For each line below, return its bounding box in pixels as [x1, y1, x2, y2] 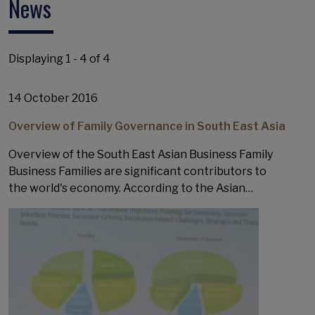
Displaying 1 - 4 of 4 [8, 52, 110, 65]
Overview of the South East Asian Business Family [8, 148, 277, 161]
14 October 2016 [8, 91, 98, 105]
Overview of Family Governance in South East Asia [8, 120, 285, 133]
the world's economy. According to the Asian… [8, 181, 253, 195]
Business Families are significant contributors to [8, 165, 266, 178]
